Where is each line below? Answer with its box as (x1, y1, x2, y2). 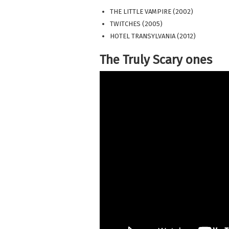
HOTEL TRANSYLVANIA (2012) (109, 32, 196, 40)
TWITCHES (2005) (109, 20, 163, 28)
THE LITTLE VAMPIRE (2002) (109, 8, 193, 16)
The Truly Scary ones (99, 53, 212, 67)
